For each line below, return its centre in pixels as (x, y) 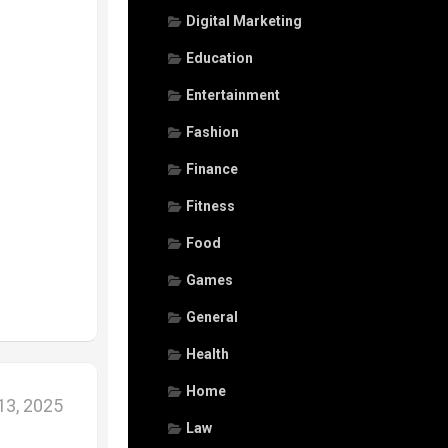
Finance (212, 169)
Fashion (212, 132)
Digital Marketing (244, 21)
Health (207, 354)
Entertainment (233, 95)
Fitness (210, 206)
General (212, 317)
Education (219, 58)
